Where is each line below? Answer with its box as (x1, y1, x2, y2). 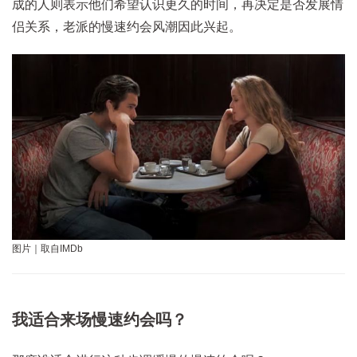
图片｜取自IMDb (12, 242, 83, 254)
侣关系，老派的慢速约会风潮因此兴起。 (12, 19, 241, 33)
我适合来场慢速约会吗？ (12, 310, 187, 328)
